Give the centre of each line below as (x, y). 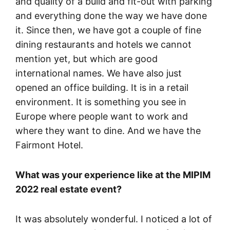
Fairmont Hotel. (49, 145)
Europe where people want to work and (102, 116)
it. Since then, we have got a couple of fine (108, 30)
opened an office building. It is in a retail (102, 87)
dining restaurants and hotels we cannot (103, 44)
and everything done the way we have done (111, 15)
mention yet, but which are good (87, 59)
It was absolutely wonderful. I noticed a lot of (114, 219)
